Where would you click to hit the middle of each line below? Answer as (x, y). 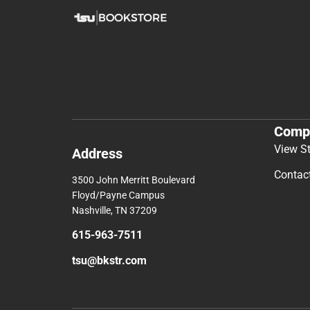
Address (97, 153)
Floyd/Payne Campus (118, 195)
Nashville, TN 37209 (115, 210)
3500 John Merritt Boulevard (134, 180)
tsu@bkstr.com (109, 260)
